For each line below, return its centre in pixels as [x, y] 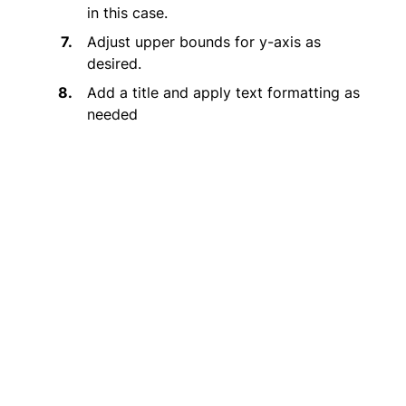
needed [112, 114]
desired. [114, 63]
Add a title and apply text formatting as [223, 92]
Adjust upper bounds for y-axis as [204, 41]
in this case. [127, 12]
